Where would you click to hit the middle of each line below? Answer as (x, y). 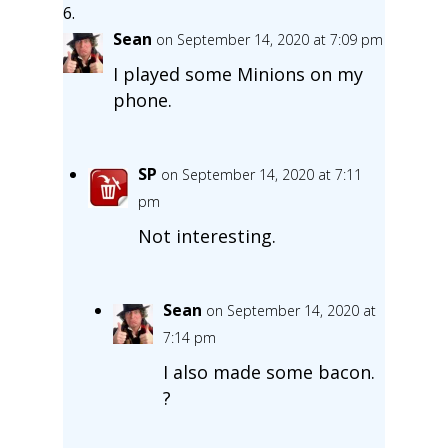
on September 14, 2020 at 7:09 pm (269, 39)
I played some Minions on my (237, 73)
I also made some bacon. (268, 371)
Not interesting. (206, 235)
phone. (142, 99)
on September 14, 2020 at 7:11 (261, 174)
